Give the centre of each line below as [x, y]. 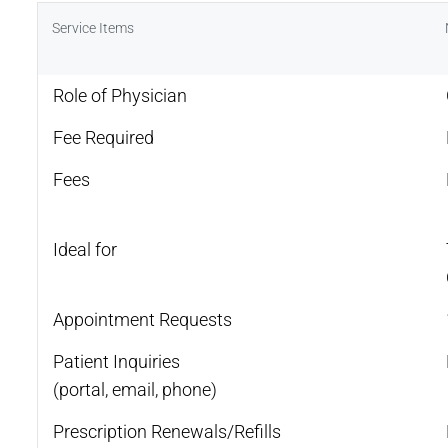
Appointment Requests [142, 319]
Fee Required [103, 137]
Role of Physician [120, 95]
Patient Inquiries [116, 361]
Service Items [93, 27]
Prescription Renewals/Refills [167, 431]
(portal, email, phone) [135, 389]
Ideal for [85, 249]
